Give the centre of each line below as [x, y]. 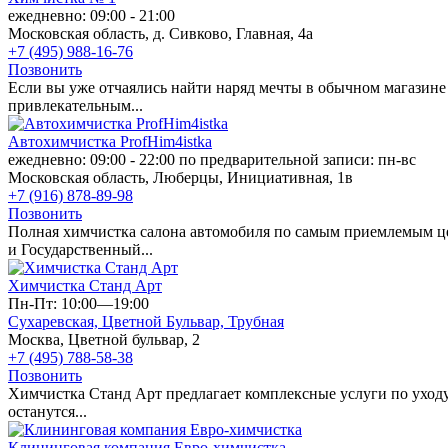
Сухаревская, [55, 321]
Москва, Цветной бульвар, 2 [104, 339]
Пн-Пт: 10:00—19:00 [78, 303]
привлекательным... [75, 105]
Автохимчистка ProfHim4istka [110, 141]
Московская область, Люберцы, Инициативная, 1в [180, 177]
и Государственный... [80, 249]
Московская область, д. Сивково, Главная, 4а [160, 33]
